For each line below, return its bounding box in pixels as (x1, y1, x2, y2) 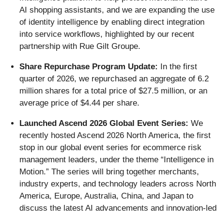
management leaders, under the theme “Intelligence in (19, 155, 214, 164)
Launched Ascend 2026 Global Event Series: (19, 118, 191, 128)
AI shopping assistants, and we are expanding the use (19, 5, 215, 15)
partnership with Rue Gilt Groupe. (19, 41, 140, 51)
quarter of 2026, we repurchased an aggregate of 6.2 (19, 74, 209, 83)
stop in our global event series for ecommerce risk (19, 142, 201, 152)
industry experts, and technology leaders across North (19, 179, 216, 188)
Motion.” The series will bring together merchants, (19, 167, 199, 176)
